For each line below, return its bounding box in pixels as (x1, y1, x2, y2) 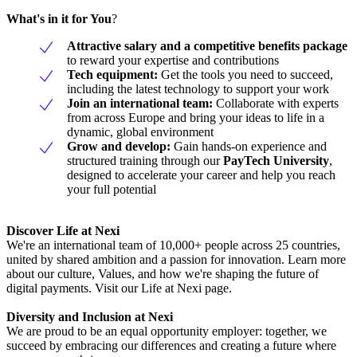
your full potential (67, 182, 156, 197)
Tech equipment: (67, 68, 158, 82)
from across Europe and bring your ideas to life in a (67, 111, 324, 125)
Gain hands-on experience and (171, 139, 327, 154)
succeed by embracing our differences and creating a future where (6, 339, 336, 353)
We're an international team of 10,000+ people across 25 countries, (6, 238, 340, 253)
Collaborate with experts (213, 96, 339, 111)
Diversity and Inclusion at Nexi (6, 310, 173, 324)
